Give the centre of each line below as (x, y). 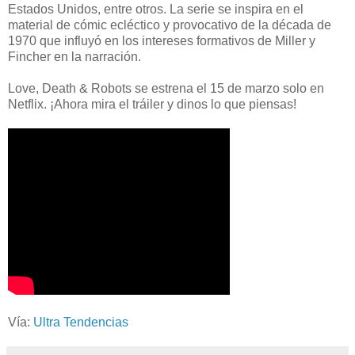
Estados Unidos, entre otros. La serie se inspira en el (156, 9)
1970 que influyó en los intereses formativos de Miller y (162, 40)
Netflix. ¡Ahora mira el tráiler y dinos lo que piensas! (152, 104)
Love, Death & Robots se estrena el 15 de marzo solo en (166, 88)
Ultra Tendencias (82, 322)
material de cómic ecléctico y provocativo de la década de (170, 25)
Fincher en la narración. (74, 56)
